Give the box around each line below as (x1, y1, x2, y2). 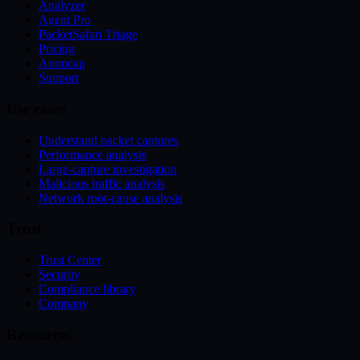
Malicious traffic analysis (39, 176, 165, 190)
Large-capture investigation (39, 162, 177, 176)
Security (39, 268, 80, 282)
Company (39, 297, 88, 311)
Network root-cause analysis (39, 190, 182, 205)
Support (39, 71, 79, 85)
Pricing (39, 42, 75, 56)
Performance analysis (39, 147, 146, 162)
